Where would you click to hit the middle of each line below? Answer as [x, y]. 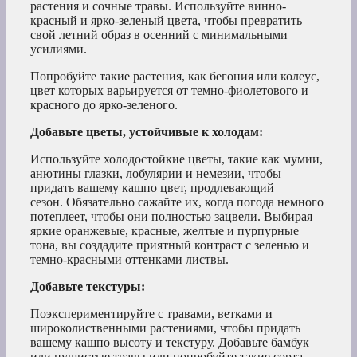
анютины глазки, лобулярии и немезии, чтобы [156, 174]
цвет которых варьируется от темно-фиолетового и [169, 91]
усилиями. [59, 49]
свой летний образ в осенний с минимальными [159, 35]
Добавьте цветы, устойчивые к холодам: [147, 132]
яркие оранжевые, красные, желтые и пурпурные [165, 231]
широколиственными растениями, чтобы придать [165, 328]
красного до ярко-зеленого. [104, 105]
